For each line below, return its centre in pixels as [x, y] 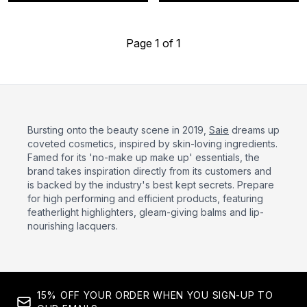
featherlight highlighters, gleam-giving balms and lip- [146, 212]
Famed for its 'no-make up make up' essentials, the [144, 157]
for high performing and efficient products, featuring [145, 198]
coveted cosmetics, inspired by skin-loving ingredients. [152, 144]
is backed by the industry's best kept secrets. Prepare [151, 185]
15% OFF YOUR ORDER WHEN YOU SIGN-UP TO [155, 295]
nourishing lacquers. [73, 226]
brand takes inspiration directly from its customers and [149, 171]
